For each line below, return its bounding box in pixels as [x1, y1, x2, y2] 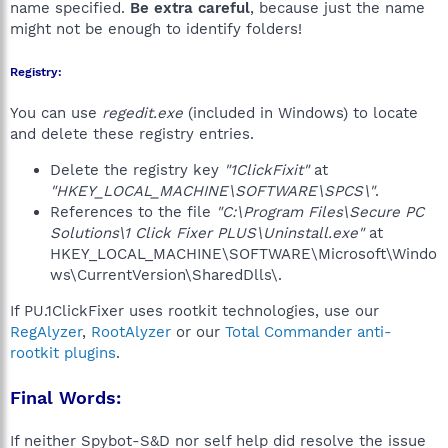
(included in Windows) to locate [183, 104, 418, 122]
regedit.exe [102, 104, 183, 122]
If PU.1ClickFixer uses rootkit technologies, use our [10, 302, 379, 320]
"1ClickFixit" [224, 161, 309, 179]
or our [171, 323, 225, 341]
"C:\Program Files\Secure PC [216, 203, 424, 221]
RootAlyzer [91, 323, 171, 341]
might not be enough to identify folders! [10, 20, 302, 38]
